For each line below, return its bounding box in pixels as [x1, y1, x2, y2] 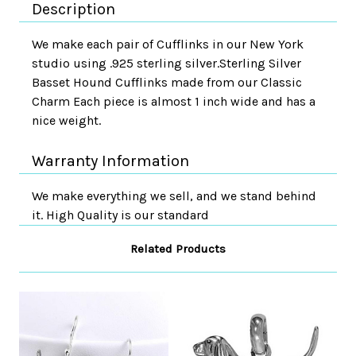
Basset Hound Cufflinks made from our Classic [32, 75, 302, 90]
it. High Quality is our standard [32, 207, 209, 222]
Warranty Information [32, 152, 189, 170]
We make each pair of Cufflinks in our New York [32, 37, 304, 52]
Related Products [130, 242, 226, 256]
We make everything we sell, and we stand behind [32, 188, 316, 203]
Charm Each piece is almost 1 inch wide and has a [32, 94, 315, 109]
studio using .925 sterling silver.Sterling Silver [32, 56, 301, 71]
